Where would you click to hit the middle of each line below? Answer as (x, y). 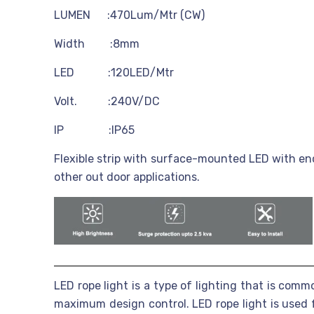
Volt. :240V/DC (107, 101)
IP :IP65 (94, 130)
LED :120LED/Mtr (114, 73)
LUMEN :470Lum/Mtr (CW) (129, 15)
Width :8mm (97, 44)
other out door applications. (127, 177)
